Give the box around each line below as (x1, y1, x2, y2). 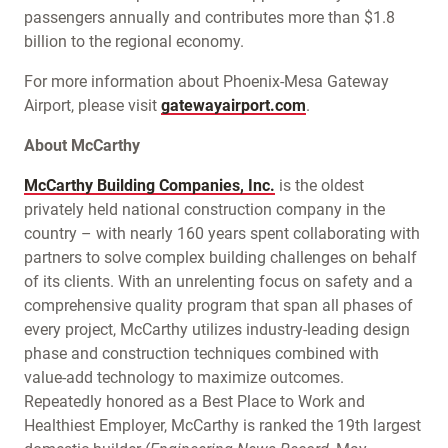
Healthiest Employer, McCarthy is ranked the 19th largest (24, 415, 421, 435)
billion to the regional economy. (24, 31, 244, 51)
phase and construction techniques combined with (24, 343, 379, 363)
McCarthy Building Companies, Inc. (24, 175, 275, 195)
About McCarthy (24, 135, 140, 155)
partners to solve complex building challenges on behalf (24, 247, 417, 267)
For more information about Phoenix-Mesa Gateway (24, 71, 389, 91)
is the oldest (275, 175, 364, 195)
